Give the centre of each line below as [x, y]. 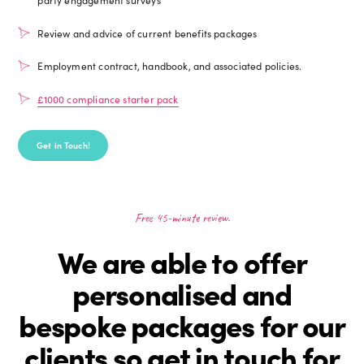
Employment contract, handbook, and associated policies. [170, 66]
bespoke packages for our [182, 325]
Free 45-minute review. [182, 218]
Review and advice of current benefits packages [147, 32]
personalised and [182, 293]
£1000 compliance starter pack [108, 98]
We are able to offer [182, 261]
